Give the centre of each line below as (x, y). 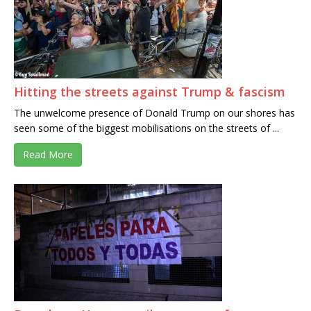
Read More (48, 155)
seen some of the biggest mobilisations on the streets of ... (146, 128)
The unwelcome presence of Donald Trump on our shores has (154, 113)
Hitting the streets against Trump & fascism (150, 92)
